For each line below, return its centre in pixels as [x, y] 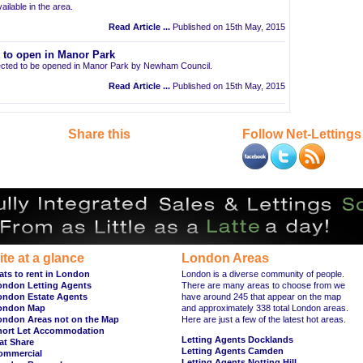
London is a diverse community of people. [263, 274]
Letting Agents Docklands [237, 340]
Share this [99, 134]
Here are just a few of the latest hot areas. [264, 319]
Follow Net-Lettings [302, 134]
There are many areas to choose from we [263, 285]
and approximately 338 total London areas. [265, 308]
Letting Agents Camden [233, 351]
